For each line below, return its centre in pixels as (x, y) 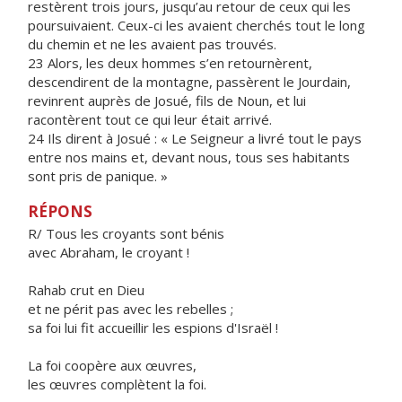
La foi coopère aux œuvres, (112, 365)
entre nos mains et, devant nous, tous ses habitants (189, 157)
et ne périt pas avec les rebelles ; (131, 309)
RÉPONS (60, 211)
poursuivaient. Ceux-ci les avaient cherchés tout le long (197, 25)
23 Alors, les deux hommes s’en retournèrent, (170, 63)
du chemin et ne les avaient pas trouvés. (152, 44)
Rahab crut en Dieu (86, 290)
